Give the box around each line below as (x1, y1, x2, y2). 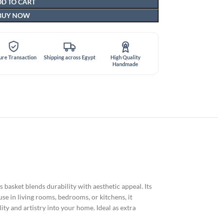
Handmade (112, 60, 139, 67)
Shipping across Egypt (43, 54, 95, 60)
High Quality (110, 54, 141, 60)
